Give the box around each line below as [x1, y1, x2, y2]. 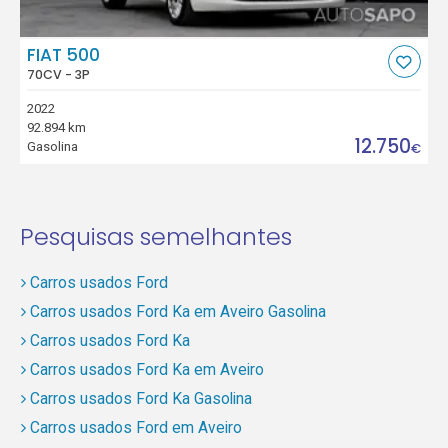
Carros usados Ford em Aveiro [29, 418, 242, 438]
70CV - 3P [27, 65, 91, 83]
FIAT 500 [27, 42, 101, 67]
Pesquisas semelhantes [19, 219, 292, 253]
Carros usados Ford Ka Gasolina [29, 389, 252, 409]
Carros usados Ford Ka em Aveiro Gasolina [29, 302, 326, 322]
